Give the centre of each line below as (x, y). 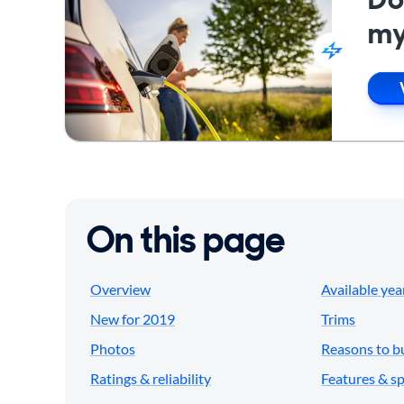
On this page (186, 240)
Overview (120, 289)
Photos (113, 349)
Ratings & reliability (151, 379)
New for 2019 (133, 319)
